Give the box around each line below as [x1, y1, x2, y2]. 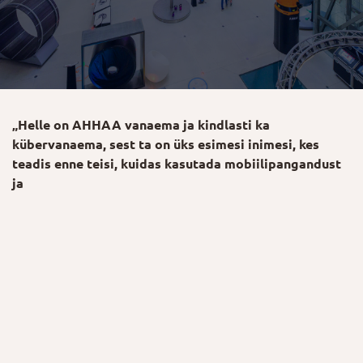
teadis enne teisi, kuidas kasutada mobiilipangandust [12, 156, 341, 171]
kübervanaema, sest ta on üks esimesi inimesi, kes [12, 137, 319, 152]
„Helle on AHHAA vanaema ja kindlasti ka [12, 117, 270, 132]
